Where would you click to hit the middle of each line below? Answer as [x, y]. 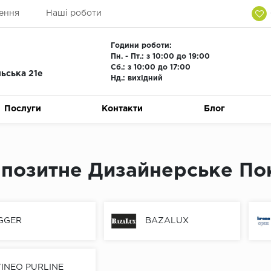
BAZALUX [167, 221]
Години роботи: [141, 46]
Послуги [23, 109]
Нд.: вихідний [136, 78]
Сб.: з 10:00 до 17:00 [150, 67]
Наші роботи [73, 13]
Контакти [122, 109]
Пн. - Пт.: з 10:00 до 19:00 [160, 57]
